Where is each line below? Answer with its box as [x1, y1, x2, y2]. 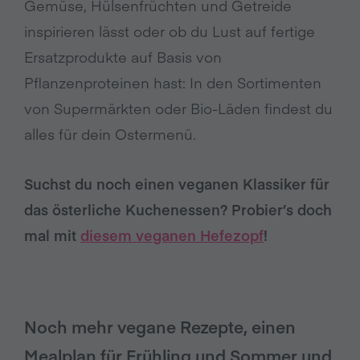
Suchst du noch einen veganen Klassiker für [24, 174, 329, 194]
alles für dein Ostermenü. [24, 124, 196, 145]
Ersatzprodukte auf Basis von [24, 47, 222, 67]
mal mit [24, 225, 80, 246]
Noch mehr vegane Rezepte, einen [24, 315, 296, 339]
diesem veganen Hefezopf [80, 225, 264, 246]
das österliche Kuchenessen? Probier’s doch [24, 199, 332, 220]
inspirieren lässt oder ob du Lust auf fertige [24, 21, 315, 42]
